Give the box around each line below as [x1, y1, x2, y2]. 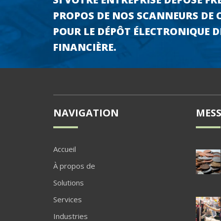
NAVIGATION [53, 106, 119, 120]
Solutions [53, 178, 84, 188]
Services [53, 194, 82, 205]
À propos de [53, 161, 95, 171]
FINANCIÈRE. [53, 40, 116, 54]
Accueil [53, 144, 76, 154]
